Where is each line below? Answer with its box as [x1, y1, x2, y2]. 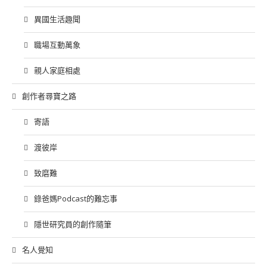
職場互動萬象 [34, 39, 80, 50]
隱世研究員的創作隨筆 [34, 219, 111, 229]
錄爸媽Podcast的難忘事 [34, 193, 117, 204]
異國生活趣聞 [34, 14, 80, 24]
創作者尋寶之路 [22, 91, 76, 101]
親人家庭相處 [34, 65, 80, 76]
